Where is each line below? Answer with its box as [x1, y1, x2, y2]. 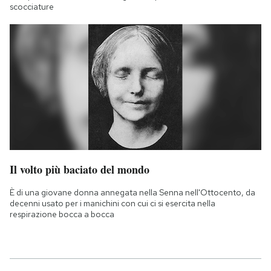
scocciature [10, 1, 54, 13]
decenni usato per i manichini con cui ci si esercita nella [10, 198, 215, 209]
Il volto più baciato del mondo [10, 162, 149, 178]
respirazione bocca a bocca [10, 209, 114, 220]
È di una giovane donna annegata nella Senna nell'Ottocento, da [10, 187, 255, 198]
